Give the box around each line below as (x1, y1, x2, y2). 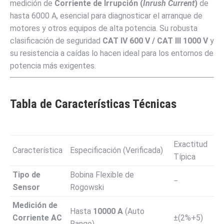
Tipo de (12, 169, 40, 179)
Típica (173, 151, 195, 161)
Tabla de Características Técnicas (10, 96, 176, 111)
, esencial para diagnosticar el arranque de (56, 10, 202, 20)
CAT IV (102, 35, 129, 45)
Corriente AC (12, 212, 62, 222)
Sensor (12, 182, 40, 192)
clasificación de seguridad (10, 35, 102, 45)
